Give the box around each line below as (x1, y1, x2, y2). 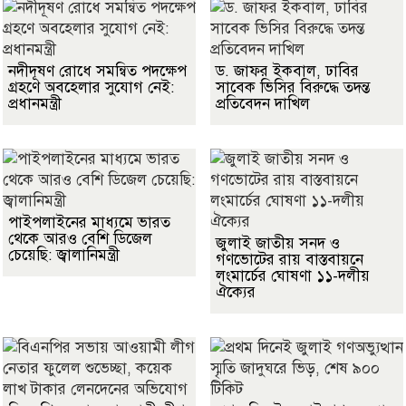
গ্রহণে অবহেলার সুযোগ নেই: (8, 77, 174, 97)
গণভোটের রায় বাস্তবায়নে (216, 249, 363, 269)
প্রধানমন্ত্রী (8, 93, 62, 113)
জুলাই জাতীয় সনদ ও (216, 233, 340, 253)
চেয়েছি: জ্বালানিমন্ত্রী (8, 245, 120, 265)
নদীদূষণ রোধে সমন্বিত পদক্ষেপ (8, 61, 187, 81)
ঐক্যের (216, 282, 256, 302)
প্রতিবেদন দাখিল (216, 93, 310, 113)
